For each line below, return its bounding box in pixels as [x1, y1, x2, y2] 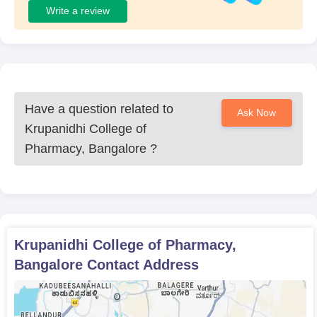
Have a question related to [25, 101, 173, 116]
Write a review [46, 5, 110, 17]
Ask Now [237, 106, 277, 118]
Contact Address [83, 256, 199, 272]
